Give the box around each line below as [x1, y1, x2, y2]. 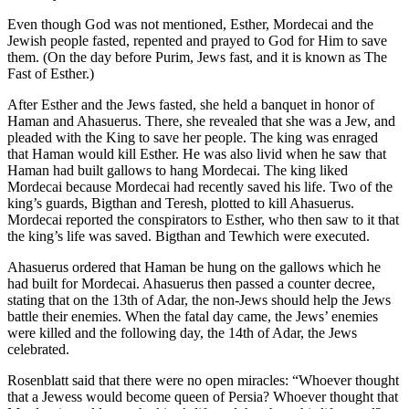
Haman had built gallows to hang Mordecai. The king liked [7, 162, 348, 178]
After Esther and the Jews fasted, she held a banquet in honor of [7, 96, 374, 112]
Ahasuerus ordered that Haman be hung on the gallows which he [7, 258, 381, 275]
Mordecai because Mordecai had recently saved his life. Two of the [7, 178, 393, 194]
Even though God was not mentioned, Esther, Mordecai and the [7, 16, 373, 32]
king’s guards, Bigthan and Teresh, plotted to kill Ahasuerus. [7, 194, 354, 211]
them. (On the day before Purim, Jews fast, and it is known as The [7, 48, 387, 65]
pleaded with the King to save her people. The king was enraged [7, 129, 378, 145]
